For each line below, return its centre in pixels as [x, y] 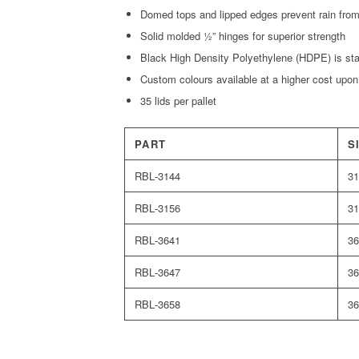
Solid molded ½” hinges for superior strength [242, 36]
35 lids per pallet [178, 101]
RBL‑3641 [157, 240]
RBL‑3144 [157, 176]
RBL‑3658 [157, 305]
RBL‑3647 [157, 272]
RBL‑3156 [157, 208]
